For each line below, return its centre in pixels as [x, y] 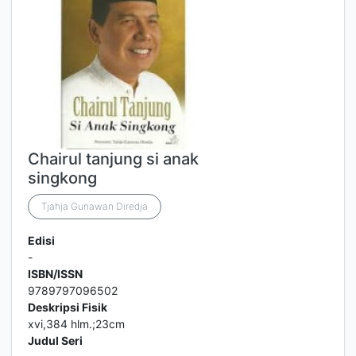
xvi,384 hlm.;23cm [76, 324]
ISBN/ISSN [55, 274]
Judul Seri [55, 341]
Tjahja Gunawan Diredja [95, 206]
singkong [62, 178]
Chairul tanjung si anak [113, 159]
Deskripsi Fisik [68, 307]
